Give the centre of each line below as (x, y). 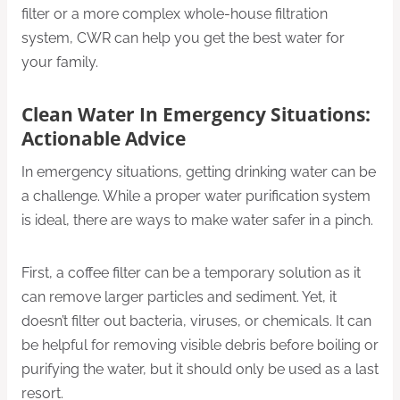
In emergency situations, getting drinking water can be (199, 171)
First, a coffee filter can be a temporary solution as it (191, 272)
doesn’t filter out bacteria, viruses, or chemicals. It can (196, 321)
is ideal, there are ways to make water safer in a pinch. (197, 220)
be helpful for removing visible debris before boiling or (200, 345)
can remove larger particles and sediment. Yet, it (179, 296)
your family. (60, 62)
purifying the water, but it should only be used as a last (200, 369)
